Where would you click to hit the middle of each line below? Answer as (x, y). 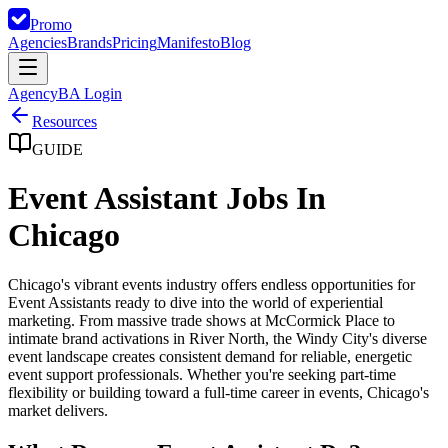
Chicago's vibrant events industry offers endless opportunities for (211, 284)
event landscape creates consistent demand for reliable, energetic (210, 356)
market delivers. (58, 410)
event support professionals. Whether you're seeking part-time (202, 374)
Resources (64, 121)
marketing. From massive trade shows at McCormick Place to (201, 320)
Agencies (37, 42)
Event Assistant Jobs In (167, 198)
